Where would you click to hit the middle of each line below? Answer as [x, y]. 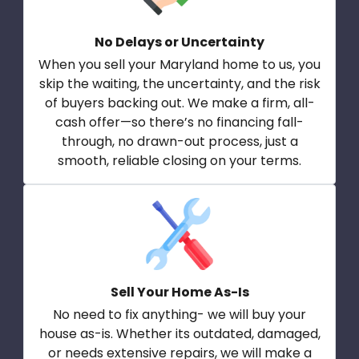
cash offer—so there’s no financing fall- [179, 123]
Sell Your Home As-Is [179, 292]
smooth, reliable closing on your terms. [179, 161]
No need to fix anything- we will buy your [179, 315]
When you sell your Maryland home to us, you [179, 65]
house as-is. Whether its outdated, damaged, [179, 334]
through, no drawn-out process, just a [179, 142]
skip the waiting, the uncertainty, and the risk [179, 84]
